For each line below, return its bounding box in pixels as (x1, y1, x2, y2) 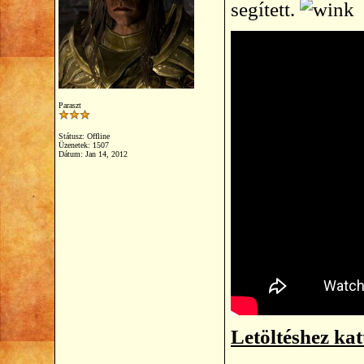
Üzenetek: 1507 (58, 141, 109, 149)
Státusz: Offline (58, 132, 110, 141)
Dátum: (58, 149, 85, 158)
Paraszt (58, 101, 81, 110)
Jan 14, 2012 (85, 149, 128, 158)
